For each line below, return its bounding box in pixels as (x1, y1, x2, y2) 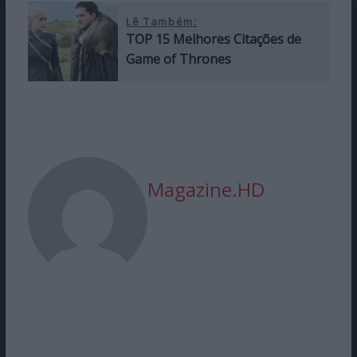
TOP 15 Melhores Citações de (126, 29, 302, 48)
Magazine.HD (147, 176, 265, 203)
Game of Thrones (126, 49, 232, 68)
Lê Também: (126, 14, 198, 29)
